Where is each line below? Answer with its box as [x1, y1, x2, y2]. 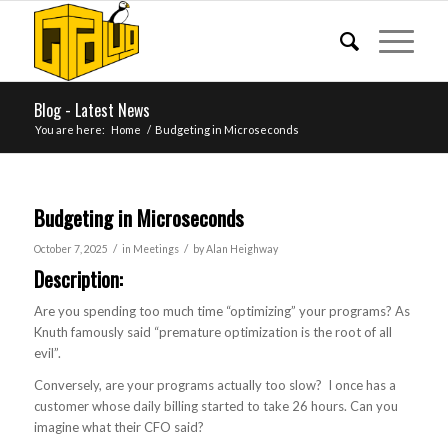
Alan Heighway [205, 243, 278, 255]
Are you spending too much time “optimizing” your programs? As [33, 303, 410, 320]
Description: [33, 264, 123, 294]
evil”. [33, 345, 61, 362]
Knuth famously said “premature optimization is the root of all [33, 324, 392, 341]
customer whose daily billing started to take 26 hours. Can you [33, 398, 398, 415]
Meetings [132, 243, 179, 255]
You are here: [34, 123, 105, 136]
